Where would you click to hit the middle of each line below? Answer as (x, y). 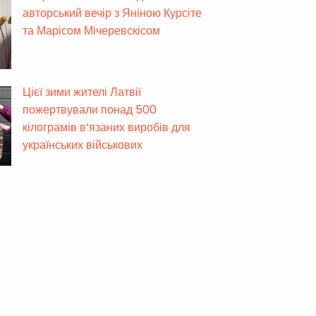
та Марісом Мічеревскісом (91, 31)
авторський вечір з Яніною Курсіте (112, 13)
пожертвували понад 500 (90, 110)
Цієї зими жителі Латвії (82, 92)
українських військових (83, 145)
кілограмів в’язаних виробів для (107, 127)
